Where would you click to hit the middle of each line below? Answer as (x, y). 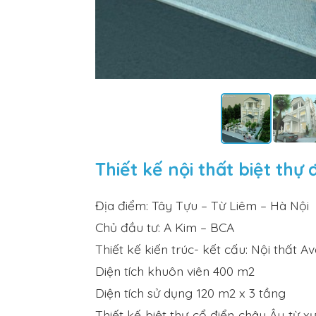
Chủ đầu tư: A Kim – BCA (164, 227)
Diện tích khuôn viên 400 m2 (175, 271)
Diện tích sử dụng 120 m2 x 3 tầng (190, 293)
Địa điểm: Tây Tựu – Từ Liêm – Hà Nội (202, 206)
